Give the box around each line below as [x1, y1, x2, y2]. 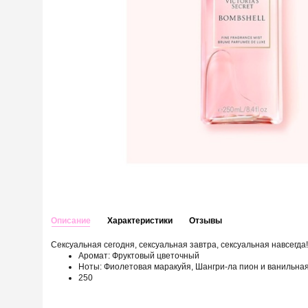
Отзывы [189, 215, 222, 225]
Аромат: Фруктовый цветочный [78, 250, 199, 261]
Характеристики [107, 215, 173, 225]
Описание [51, 215, 91, 225]
